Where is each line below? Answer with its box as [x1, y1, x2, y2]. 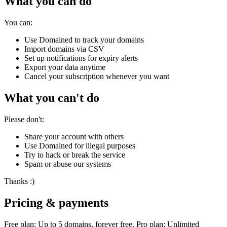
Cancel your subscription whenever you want [24, 72, 169, 81]
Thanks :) [4, 177, 34, 186]
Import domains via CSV [24, 45, 104, 54]
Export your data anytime [24, 63, 105, 72]
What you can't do [4, 91, 99, 105]
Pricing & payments [4, 196, 108, 210]
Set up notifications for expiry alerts [24, 54, 138, 63]
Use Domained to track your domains [24, 35, 144, 45]
